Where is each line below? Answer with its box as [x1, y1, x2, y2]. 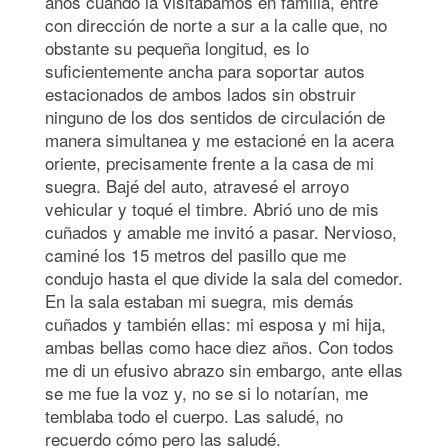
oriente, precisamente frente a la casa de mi [45, 149, 374, 175]
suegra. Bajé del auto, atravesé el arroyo [45, 172, 349, 198]
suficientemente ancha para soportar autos [45, 57, 365, 83]
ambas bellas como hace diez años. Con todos [45, 333, 394, 359]
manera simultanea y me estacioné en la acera [45, 126, 394, 152]
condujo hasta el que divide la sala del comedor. [45, 264, 403, 290]
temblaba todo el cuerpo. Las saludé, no [45, 402, 343, 428]
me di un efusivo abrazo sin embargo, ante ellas [45, 356, 403, 382]
